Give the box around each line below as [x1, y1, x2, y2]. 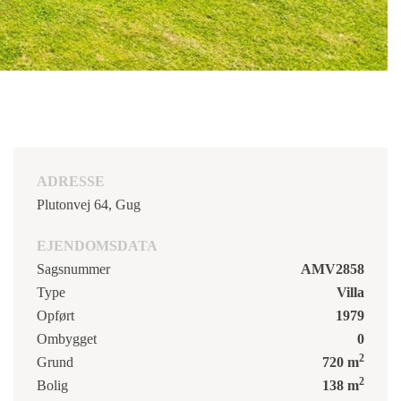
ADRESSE [37, 173, 105, 189]
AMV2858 [301, 260, 364, 277]
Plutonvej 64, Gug [37, 196, 141, 212]
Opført [37, 307, 74, 323]
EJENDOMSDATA [37, 237, 158, 253]
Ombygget [37, 330, 97, 346]
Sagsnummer [37, 260, 110, 277]
